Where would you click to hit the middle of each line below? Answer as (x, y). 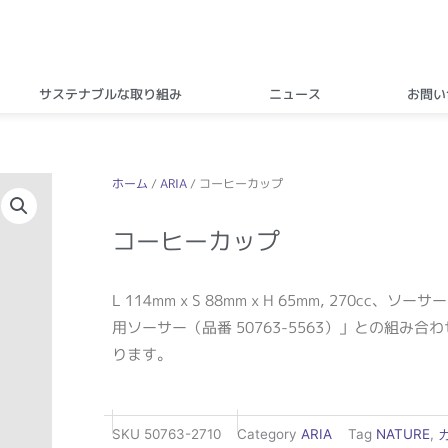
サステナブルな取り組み (111, 93)
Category (267, 434)
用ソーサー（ (157, 327)
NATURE (403, 434)
